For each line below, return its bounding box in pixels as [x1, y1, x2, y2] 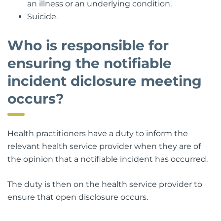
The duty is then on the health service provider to [7, 179, 202, 189]
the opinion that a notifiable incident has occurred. [7, 154, 208, 164]
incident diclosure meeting [7, 72, 202, 89]
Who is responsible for [7, 37, 169, 54]
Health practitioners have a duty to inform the [7, 128, 188, 138]
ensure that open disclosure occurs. [7, 192, 148, 202]
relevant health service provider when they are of [7, 141, 201, 151]
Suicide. [27, 11, 58, 21]
